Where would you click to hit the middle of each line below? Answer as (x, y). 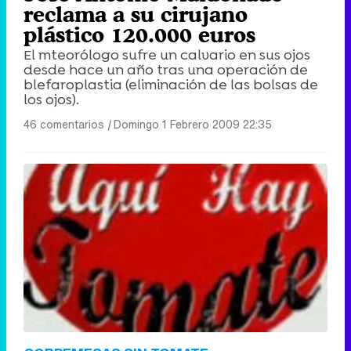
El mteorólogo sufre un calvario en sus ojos (167, 54)
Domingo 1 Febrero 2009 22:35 (193, 124)
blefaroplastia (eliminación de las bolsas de (171, 84)
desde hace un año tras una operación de (166, 69)
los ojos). (51, 99)
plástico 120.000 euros (139, 34)
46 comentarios (64, 124)
